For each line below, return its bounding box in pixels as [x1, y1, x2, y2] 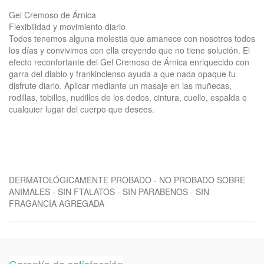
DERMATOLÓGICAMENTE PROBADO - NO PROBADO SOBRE [9, 174, 245, 186]
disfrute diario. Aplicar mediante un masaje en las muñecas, [9, 80, 232, 91]
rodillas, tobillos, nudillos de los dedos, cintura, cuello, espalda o [9, 91, 247, 103]
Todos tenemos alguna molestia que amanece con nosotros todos [9, 32, 255, 44]
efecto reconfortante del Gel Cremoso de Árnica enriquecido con [9, 56, 249, 68]
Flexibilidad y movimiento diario [9, 21, 126, 32]
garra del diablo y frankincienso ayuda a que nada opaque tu [9, 68, 236, 80]
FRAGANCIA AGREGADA [9, 197, 104, 209]
